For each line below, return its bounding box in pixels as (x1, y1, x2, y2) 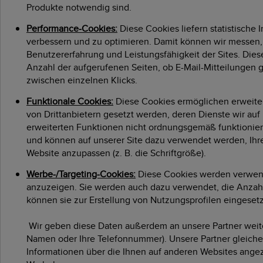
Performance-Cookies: (26, 21, 117, 35)
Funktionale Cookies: (26, 94, 113, 108)
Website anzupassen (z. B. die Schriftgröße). (26, 146, 206, 160)
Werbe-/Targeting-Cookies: (26, 167, 136, 181)
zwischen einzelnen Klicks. (26, 73, 137, 87)
